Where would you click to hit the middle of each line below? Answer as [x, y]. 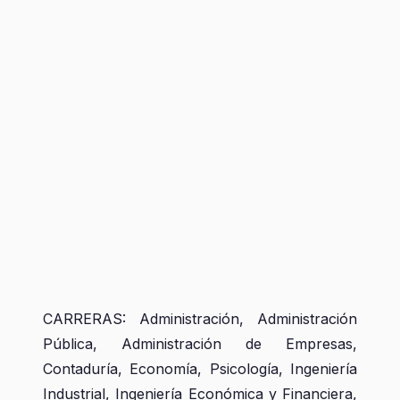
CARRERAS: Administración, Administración [200, 319]
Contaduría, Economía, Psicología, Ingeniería [200, 369]
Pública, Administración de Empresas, [200, 344]
